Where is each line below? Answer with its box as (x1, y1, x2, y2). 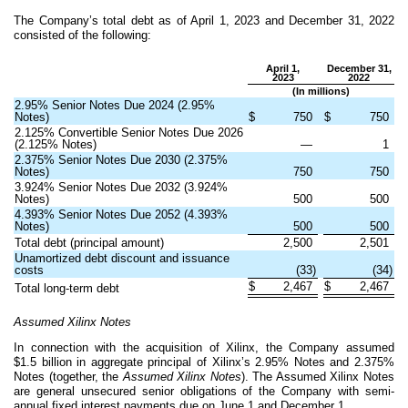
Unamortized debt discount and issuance (15, 250, 230, 265)
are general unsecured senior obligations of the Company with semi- (14, 383, 394, 398)
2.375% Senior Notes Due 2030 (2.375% (15, 152, 229, 167)
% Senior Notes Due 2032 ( (44, 179, 189, 194)
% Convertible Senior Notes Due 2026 (44, 125, 244, 139)
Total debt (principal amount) (15, 235, 165, 250)
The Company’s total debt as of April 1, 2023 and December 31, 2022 (14, 14, 394, 28)
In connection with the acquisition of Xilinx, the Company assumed (14, 340, 394, 354)
